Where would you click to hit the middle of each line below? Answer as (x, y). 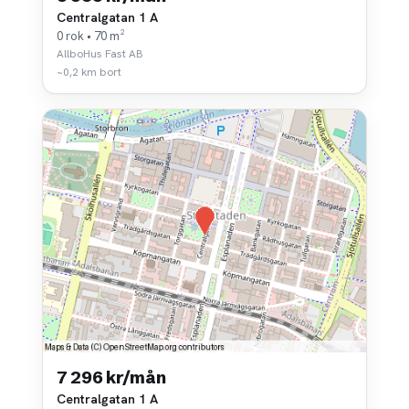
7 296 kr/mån (111, 377)
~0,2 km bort (89, 73)
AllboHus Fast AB (100, 54)
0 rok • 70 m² (91, 37)
